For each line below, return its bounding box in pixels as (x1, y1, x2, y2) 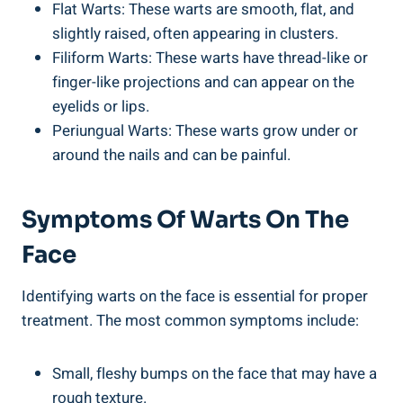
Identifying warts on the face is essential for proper (22, 284, 368, 308)
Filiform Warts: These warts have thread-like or (52, 46, 368, 69)
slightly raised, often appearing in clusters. (52, 22, 338, 45)
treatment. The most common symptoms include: (22, 309, 359, 332)
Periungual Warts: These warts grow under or (52, 119, 358, 142)
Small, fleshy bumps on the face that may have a (52, 362, 377, 385)
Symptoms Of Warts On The (22, 204, 349, 235)
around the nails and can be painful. (52, 143, 291, 166)
